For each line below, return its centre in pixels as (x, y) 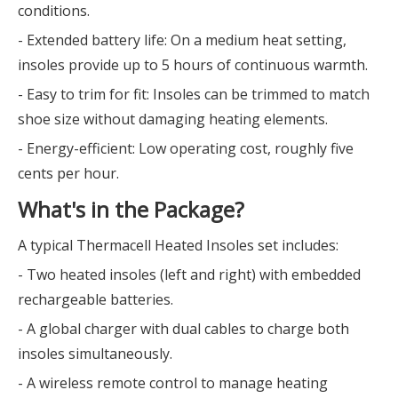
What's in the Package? (131, 209)
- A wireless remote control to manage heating (173, 383)
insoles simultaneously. (95, 354)
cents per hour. (68, 173)
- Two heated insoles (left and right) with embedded (189, 275)
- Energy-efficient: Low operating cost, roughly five (186, 148)
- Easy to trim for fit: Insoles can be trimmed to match (194, 94)
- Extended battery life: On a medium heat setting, (182, 40)
